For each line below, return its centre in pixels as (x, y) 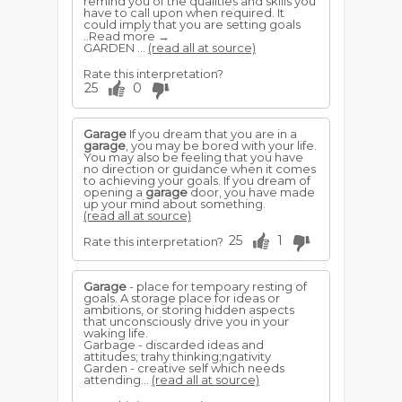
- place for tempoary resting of (217, 286)
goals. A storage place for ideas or (182, 298)
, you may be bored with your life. (221, 145)
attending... (118, 380)
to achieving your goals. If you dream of (197, 180)
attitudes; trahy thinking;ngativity (177, 356)
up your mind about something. (175, 204)
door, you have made (251, 192)
